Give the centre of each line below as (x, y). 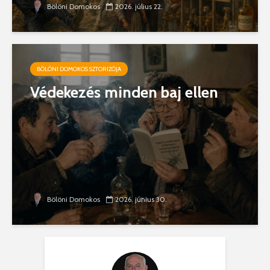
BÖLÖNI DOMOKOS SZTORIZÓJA (79, 69)
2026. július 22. (139, 7)
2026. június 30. (141, 199)
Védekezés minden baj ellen (124, 93)
